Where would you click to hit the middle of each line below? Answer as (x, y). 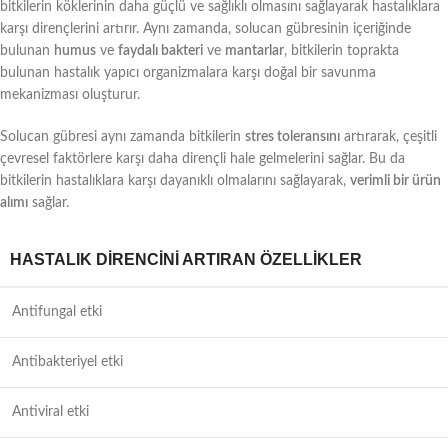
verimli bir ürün (395, 180)
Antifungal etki (57, 311)
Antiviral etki (50, 411)
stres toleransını (292, 136)
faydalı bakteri (160, 50)
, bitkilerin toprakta (341, 50)
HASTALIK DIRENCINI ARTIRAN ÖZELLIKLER (186, 259)
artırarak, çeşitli (388, 136)
